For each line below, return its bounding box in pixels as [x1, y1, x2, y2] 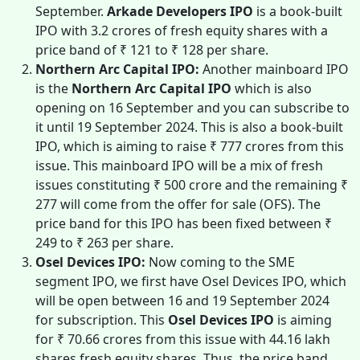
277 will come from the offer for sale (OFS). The [35, 194, 321, 213]
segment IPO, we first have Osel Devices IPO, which [35, 272, 346, 290]
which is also [235, 79, 312, 97]
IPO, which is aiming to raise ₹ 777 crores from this [35, 137, 344, 155]
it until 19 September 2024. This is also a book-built [35, 117, 343, 136]
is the [35, 79, 72, 97]
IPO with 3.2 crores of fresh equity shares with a [35, 21, 328, 39]
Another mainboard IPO [202, 59, 349, 78]
